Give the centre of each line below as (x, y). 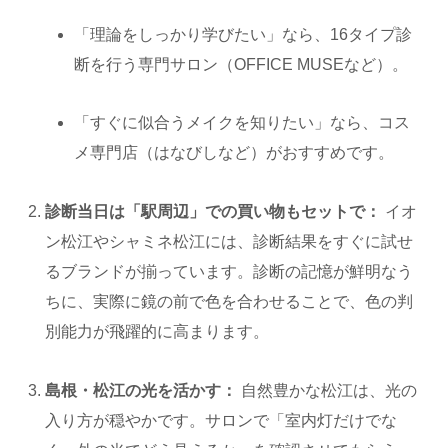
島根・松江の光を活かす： (141, 390)
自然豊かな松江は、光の (327, 390)
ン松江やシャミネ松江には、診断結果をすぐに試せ (229, 242)
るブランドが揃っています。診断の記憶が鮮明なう (229, 272)
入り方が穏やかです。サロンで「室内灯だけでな (221, 420)
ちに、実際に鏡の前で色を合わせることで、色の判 (229, 302)
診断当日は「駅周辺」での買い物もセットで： (213, 212)
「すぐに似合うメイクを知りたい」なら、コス (242, 123)
